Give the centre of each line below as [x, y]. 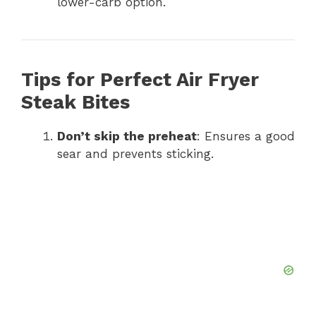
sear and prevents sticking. [135, 153]
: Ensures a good [246, 136]
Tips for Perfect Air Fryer [140, 79]
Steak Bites [75, 102]
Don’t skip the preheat [127, 136]
